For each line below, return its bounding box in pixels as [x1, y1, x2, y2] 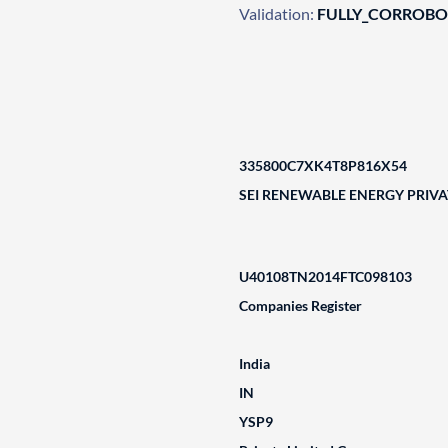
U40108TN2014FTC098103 [238, 268, 412, 285]
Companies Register [238, 297, 362, 314]
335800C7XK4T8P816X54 [238, 157, 407, 174]
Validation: [238, 4, 314, 23]
